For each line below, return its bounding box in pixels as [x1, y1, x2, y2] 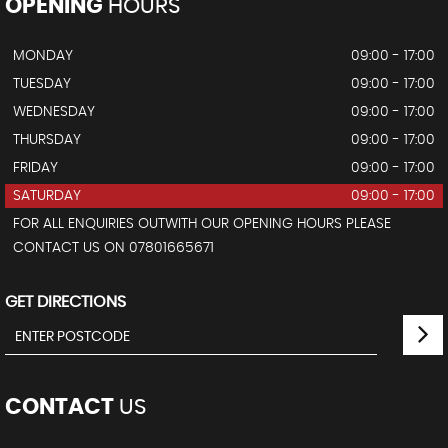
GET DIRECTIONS [5, 293, 126, 310]
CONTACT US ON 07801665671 [13, 240, 214, 255]
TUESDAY [13, 76, 71, 91]
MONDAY [13, 48, 73, 63]
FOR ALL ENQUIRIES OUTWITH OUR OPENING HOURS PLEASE [13, 216, 391, 231]
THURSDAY [13, 132, 81, 147]
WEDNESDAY [13, 104, 95, 119]
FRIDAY [13, 160, 58, 175]
